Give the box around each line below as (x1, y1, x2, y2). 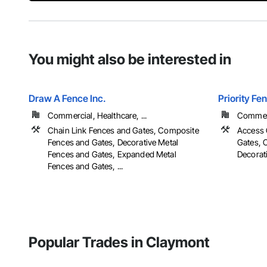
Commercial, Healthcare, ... (48, 110, 147, 121)
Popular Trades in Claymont (29, 234, 210, 252)
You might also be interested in (29, 51, 231, 69)
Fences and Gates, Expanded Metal (48, 149, 176, 160)
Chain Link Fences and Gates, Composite (48, 125, 199, 136)
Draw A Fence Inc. (29, 92, 106, 105)
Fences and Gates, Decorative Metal (48, 137, 179, 148)
